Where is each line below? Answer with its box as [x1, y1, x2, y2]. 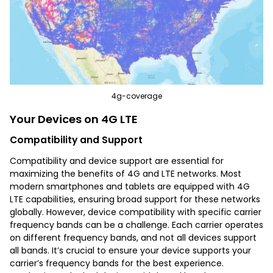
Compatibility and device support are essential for [10, 154, 224, 167]
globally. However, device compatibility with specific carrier [10, 205, 261, 218]
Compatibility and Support [10, 133, 143, 146]
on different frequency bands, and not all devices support [10, 231, 257, 244]
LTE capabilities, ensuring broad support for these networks [10, 193, 260, 205]
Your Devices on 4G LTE [10, 111, 138, 127]
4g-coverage [111, 90, 162, 101]
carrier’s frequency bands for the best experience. [10, 257, 224, 269]
